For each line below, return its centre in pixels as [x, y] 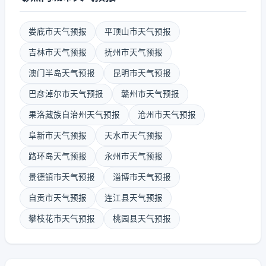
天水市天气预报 [134, 135]
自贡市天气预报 [58, 198]
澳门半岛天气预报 [62, 73]
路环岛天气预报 [58, 156]
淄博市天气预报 [142, 177]
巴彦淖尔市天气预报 [66, 94]
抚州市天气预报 [134, 52]
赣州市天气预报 [150, 94]
